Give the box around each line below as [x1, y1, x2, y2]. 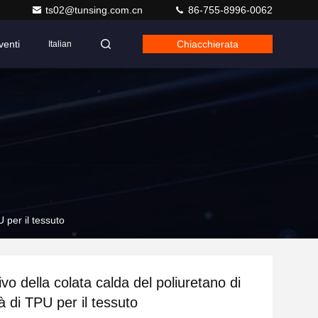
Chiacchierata [177, 38, 238, 50]
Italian [48, 39, 72, 49]
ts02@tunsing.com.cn [45, 4, 146, 16]
